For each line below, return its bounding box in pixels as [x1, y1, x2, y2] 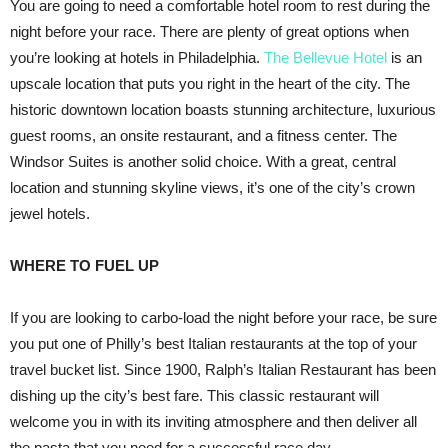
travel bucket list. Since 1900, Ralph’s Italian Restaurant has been [10, 360, 436, 378]
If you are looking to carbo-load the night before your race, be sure [10, 308, 437, 326]
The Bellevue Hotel [264, 48, 387, 66]
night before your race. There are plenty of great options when [10, 22, 409, 40]
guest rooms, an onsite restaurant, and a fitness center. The [10, 126, 397, 144]
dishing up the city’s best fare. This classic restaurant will [10, 386, 379, 404]
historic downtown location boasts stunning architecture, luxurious [10, 100, 436, 118]
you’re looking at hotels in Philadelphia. [10, 48, 264, 66]
